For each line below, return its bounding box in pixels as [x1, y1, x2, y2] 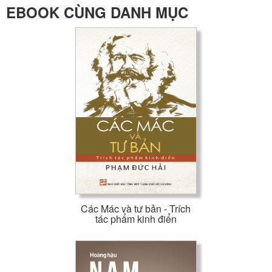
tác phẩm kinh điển [95, 212, 177, 226]
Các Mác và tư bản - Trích [81, 202, 191, 216]
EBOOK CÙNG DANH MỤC [6, 2, 188, 23]
